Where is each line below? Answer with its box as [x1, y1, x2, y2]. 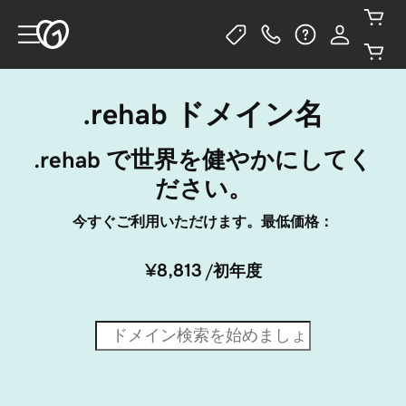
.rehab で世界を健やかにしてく [34, 148, 372, 171]
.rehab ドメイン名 [82, 100, 324, 129]
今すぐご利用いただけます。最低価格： [72, 214, 333, 228]
